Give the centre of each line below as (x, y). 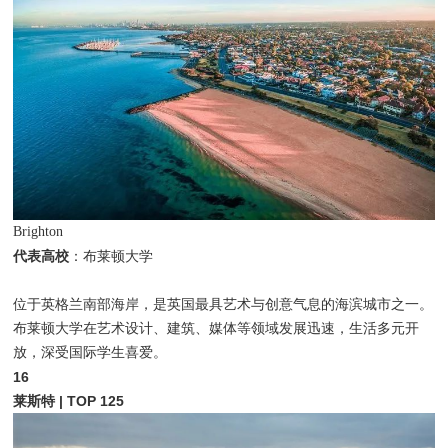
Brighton (38, 231)
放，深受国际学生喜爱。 (90, 352)
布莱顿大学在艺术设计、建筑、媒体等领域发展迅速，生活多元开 (216, 328)
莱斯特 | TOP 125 (69, 400)
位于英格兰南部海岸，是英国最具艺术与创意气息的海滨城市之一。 (223, 304)
